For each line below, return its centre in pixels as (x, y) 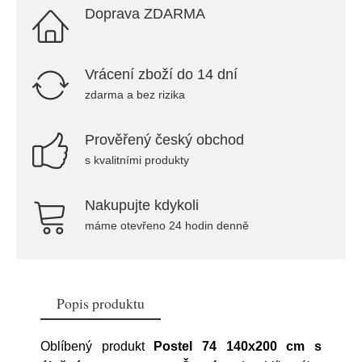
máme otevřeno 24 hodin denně (167, 225)
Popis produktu (101, 303)
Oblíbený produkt (97, 346)
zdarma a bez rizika (135, 95)
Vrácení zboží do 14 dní (161, 74)
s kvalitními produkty (137, 160)
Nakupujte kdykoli (142, 205)
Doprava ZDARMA (145, 14)
